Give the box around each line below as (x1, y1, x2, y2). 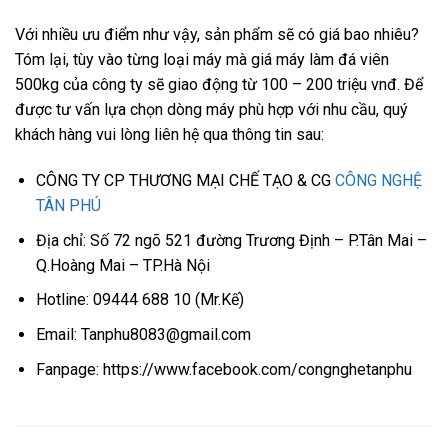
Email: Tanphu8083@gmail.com (35, 324, 251, 344)
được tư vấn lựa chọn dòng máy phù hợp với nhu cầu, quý (15, 100, 408, 120)
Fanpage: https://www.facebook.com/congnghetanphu (35, 359, 412, 379)
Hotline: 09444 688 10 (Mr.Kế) (35, 290, 244, 310)
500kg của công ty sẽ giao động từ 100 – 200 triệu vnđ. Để (15, 75, 423, 95)
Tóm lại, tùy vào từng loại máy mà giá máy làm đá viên (15, 50, 389, 70)
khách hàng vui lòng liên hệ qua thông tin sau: (15, 125, 324, 145)
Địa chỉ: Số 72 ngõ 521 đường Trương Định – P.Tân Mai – (35, 230, 427, 250)
